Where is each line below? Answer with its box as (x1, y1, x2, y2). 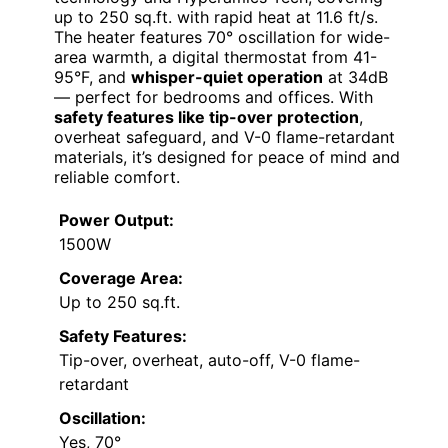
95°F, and (54, 66, 131, 87)
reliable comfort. (54, 166, 180, 187)
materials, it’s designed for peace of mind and (54, 146, 400, 167)
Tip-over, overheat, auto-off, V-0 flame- (59, 349, 360, 370)
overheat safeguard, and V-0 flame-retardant (54, 126, 395, 147)
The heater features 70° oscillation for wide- (54, 26, 390, 47)
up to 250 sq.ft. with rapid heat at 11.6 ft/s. (54, 6, 378, 27)
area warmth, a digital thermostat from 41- (54, 46, 377, 67)
